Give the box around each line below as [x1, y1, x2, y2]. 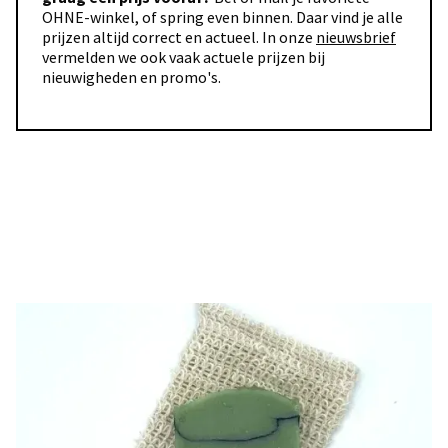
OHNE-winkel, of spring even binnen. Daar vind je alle [42, 7, 403, 27]
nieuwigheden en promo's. [42, 67, 221, 87]
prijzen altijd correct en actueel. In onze [42, 27, 316, 47]
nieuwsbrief [316, 27, 396, 47]
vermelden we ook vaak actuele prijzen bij [42, 47, 325, 67]
